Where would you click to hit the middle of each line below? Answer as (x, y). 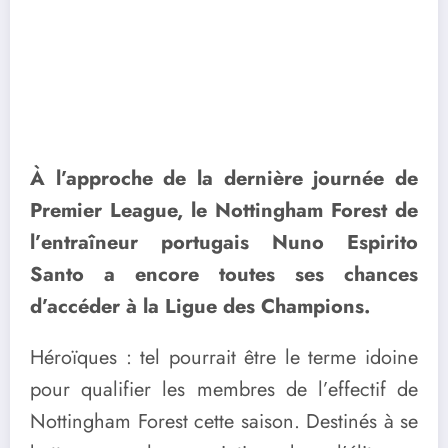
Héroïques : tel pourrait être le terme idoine (224, 357)
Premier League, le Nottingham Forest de (224, 210)
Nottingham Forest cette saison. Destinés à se (224, 421)
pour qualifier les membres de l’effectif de (224, 389)
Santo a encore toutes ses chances (224, 274)
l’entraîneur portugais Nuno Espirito (224, 242)
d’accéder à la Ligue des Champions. (200, 306)
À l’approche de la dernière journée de (224, 178)
